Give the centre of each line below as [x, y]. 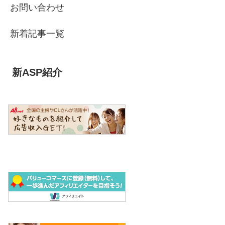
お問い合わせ [37, 7]
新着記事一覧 [37, 33]
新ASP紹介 [37, 72]
